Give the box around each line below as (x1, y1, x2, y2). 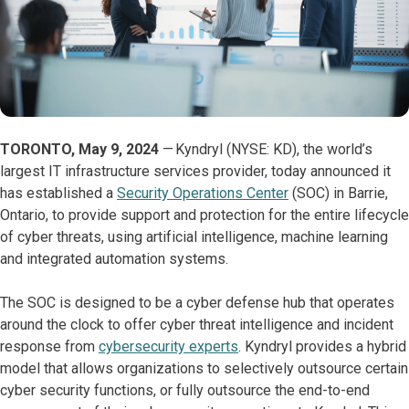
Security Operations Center (117, 184, 288, 202)
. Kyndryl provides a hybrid (238, 338, 406, 355)
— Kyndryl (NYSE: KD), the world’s (159, 141, 372, 158)
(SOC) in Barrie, (288, 184, 388, 202)
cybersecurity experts (99, 338, 238, 355)
